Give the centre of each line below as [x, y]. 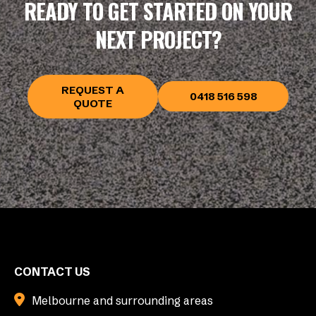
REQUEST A [93, 90]
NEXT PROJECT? [158, 39]
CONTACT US [52, 271]
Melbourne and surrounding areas [122, 300]
